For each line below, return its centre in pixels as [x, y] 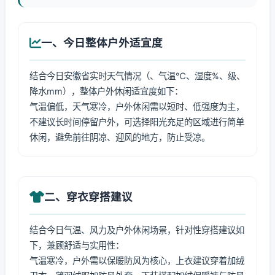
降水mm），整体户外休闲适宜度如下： [106, 91]
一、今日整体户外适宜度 [102, 43]
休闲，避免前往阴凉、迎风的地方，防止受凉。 [120, 137]
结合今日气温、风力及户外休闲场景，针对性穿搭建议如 [137, 230]
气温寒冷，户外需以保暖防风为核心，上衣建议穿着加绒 [137, 261]
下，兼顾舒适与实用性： [77, 245]
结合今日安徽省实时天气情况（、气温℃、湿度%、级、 [137, 76]
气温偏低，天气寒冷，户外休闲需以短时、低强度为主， [137, 107]
